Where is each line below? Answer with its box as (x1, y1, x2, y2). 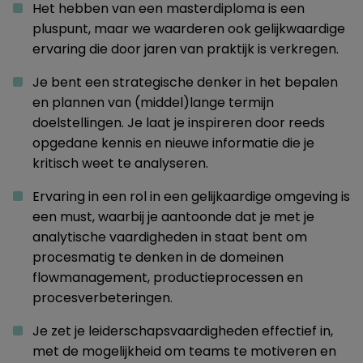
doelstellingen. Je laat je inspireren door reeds (32, 113, 325, 132)
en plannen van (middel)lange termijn (32, 93, 274, 112)
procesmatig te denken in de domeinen (32, 248, 284, 267)
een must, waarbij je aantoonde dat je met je (32, 207, 314, 226)
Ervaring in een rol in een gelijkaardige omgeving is (32, 187, 350, 206)
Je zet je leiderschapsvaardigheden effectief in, (32, 322, 333, 340)
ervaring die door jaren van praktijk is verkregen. (32, 40, 339, 58)
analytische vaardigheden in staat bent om (32, 228, 307, 246)
